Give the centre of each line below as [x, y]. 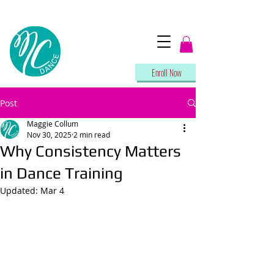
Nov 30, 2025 [49, 135]
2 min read [92, 135]
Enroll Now [166, 72]
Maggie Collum [53, 124]
